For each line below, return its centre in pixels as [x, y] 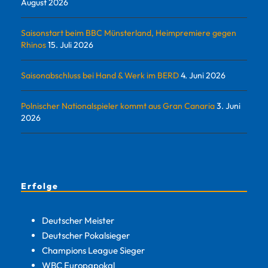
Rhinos [33, 45]
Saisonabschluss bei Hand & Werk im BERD [100, 75]
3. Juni [229, 106]
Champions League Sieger [93, 250]
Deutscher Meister [78, 220]
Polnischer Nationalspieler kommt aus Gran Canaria [118, 106]
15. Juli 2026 [71, 45]
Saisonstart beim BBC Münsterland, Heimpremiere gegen [129, 33]
